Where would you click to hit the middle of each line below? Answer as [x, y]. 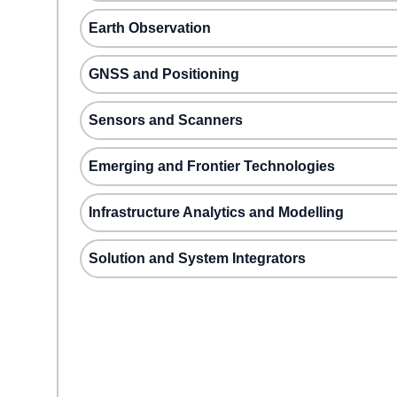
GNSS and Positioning [164, 74]
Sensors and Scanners [166, 120]
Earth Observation [150, 28]
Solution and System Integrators [197, 258]
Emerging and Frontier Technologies [212, 166]
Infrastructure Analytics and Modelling [216, 212]
